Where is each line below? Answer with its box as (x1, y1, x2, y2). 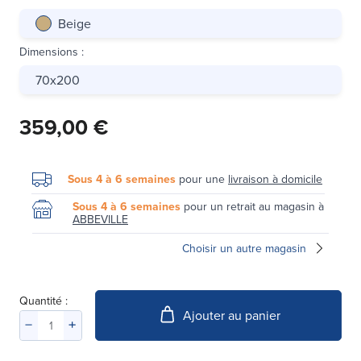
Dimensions (19, 43, 78, 60)
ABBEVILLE (73, 210, 128, 227)
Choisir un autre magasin (182, 239, 306, 256)
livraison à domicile (228, 170, 322, 187)
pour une (176, 170, 228, 187)
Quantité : (19, 292, 68, 309)
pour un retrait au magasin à (180, 197, 324, 214)
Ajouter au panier (182, 306, 280, 325)
